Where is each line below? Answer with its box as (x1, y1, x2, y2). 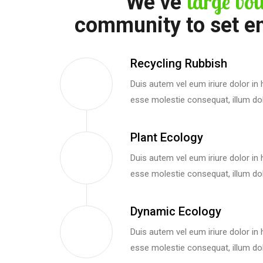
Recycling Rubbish (130, 56, 227, 70)
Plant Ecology (130, 130, 203, 144)
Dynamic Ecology (130, 204, 221, 218)
